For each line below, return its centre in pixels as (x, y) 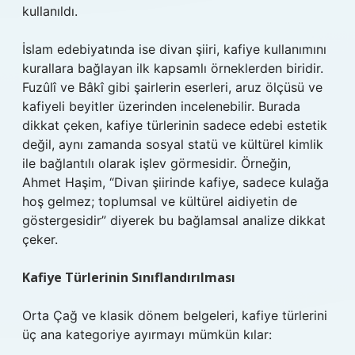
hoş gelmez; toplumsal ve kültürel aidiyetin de (160, 201)
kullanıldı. (50, 11)
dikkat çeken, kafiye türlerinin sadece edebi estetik (175, 125)
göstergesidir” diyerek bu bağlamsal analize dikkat (174, 220)
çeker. (40, 239)
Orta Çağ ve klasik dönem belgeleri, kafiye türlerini (175, 315)
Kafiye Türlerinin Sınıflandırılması (129, 277)
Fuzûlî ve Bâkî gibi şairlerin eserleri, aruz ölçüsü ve (172, 87)
